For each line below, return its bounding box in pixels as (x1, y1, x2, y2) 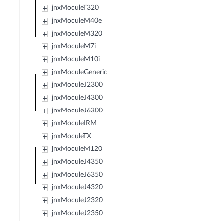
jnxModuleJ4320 (52, 184, 103, 191)
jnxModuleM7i (52, 43, 96, 50)
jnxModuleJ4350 (52, 158, 103, 166)
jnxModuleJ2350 (52, 210, 103, 217)
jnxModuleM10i (52, 56, 100, 63)
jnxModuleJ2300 (52, 81, 103, 89)
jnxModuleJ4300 (52, 94, 103, 102)
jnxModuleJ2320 (52, 197, 103, 204)
